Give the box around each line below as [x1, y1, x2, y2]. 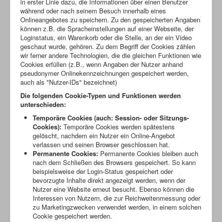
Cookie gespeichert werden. [33, 211, 112, 221]
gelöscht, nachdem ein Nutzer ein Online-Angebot [33, 130, 175, 140]
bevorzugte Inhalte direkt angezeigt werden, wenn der [33, 175, 185, 185]
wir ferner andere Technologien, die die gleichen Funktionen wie [20, 50, 201, 60]
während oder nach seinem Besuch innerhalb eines [20, 5, 166, 15]
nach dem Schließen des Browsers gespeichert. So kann [33, 157, 196, 167]
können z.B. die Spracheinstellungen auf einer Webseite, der [20, 23, 194, 33]
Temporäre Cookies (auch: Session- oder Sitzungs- [33, 112, 189, 122]
